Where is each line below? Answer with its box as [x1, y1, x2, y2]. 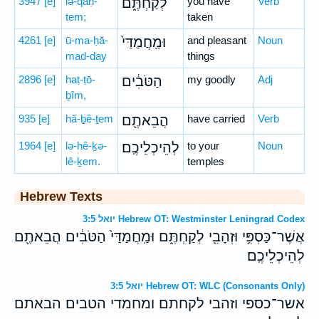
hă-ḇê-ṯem [66, 113, 113, 125]
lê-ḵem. [66, 155, 100, 167]
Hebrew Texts [20, 189, 103, 204]
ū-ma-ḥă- [66, 34, 108, 46]
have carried [187, 113, 245, 125]
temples [187, 155, 224, 167]
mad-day [66, 50, 107, 62]
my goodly [187, 73, 236, 85]
